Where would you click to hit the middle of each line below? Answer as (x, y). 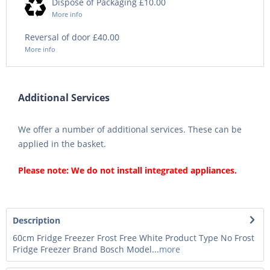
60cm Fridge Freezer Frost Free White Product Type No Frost (133, 237)
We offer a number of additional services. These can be (130, 129)
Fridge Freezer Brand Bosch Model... (86, 249)
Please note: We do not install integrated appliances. (127, 170)
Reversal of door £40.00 (72, 37)
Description (36, 220)
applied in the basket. (62, 143)
